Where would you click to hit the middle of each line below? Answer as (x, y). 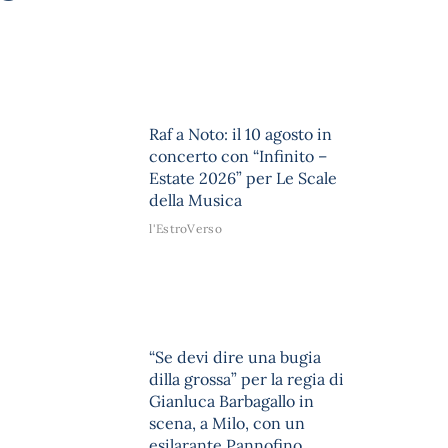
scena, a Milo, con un (227, 423)
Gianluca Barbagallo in (232, 401)
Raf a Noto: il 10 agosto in (241, 133)
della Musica (196, 199)
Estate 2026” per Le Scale (243, 177)
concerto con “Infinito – (238, 155)
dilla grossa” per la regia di (247, 379)
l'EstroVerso (185, 228)
